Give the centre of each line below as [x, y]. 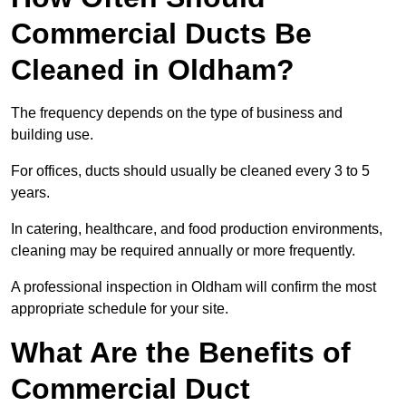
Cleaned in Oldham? [153, 70]
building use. [52, 135]
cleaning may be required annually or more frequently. [183, 251]
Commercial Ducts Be [161, 34]
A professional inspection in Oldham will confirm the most [193, 287]
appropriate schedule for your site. [120, 309]
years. [30, 193]
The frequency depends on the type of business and [177, 113]
